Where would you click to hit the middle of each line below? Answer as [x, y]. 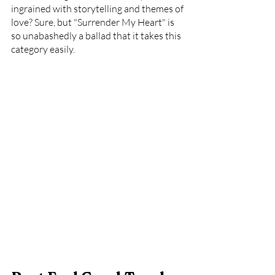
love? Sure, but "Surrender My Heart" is [94, 22]
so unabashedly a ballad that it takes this [97, 36]
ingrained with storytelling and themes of [98, 9]
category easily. [43, 49]
